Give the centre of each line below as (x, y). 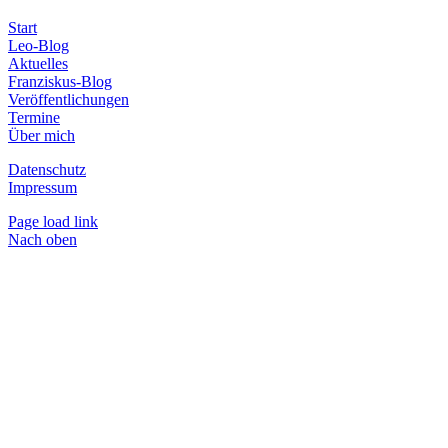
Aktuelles (38, 63)
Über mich (41, 135)
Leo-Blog (38, 45)
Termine (34, 117)
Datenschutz (47, 169)
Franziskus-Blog (60, 81)
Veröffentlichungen (68, 99)
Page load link (53, 221)
